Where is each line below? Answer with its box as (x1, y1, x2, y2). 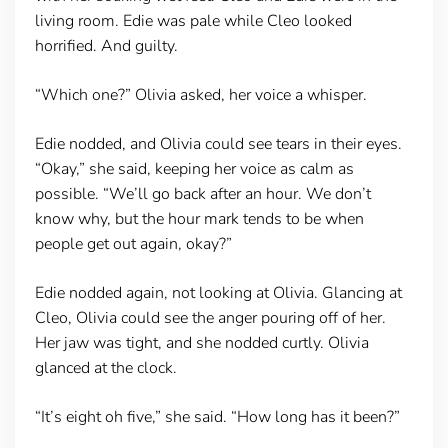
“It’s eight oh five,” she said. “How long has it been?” (34, 405, 400, 428)
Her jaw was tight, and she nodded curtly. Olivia (34, 331, 369, 354)
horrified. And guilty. (34, 34, 178, 57)
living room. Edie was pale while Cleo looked (34, 9, 352, 32)
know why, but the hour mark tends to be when (34, 207, 364, 230)
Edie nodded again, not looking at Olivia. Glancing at (34, 281, 402, 304)
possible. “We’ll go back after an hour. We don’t (34, 182, 371, 205)
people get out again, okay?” (34, 232, 232, 255)
